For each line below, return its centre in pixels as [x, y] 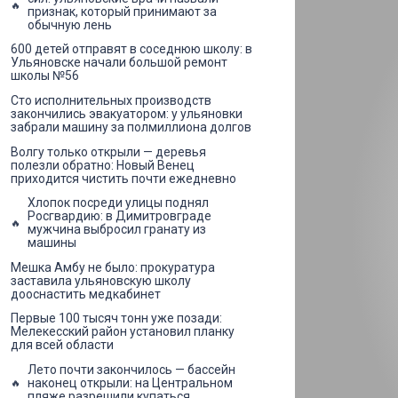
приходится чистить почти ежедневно [123, 178]
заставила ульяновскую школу [101, 280]
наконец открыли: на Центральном [130, 382]
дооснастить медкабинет [86, 294]
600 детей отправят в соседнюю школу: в [131, 49]
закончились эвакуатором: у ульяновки [127, 113]
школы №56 [45, 76]
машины [52, 243]
